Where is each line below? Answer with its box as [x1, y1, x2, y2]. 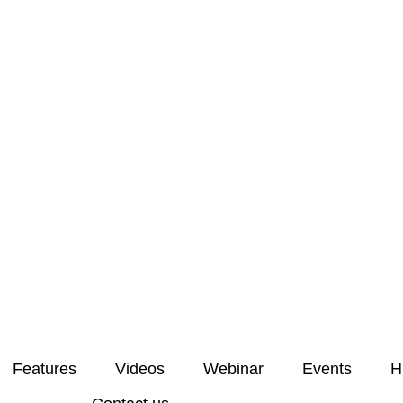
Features [12, 360, 76, 379]
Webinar [202, 360, 264, 379]
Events [301, 360, 352, 379]
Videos [114, 360, 165, 379]
